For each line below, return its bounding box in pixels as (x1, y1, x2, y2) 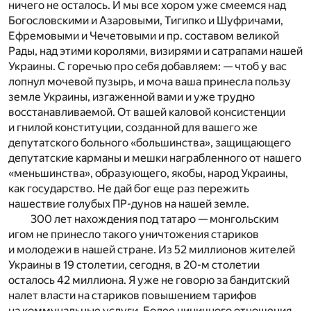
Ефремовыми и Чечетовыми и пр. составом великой (8, 28, 279, 42)
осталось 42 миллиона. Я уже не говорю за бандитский (8, 273, 289, 287)
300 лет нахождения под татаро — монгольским (31, 212, 279, 226)
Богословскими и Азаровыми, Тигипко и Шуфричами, (8, 13, 283, 27)
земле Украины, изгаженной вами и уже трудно (8, 90, 255, 103)
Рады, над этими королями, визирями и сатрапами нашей (8, 44, 303, 58)
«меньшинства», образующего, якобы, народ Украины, (8, 166, 288, 180)
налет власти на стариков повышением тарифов (8, 288, 257, 302)
